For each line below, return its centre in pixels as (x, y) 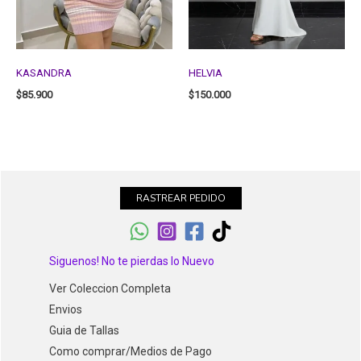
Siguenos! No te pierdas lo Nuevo (132, 261)
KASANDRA (44, 73)
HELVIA (205, 73)
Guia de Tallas (84, 330)
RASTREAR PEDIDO (180, 198)
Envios (66, 309)
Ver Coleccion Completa (110, 288)
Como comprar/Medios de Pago (131, 351)
